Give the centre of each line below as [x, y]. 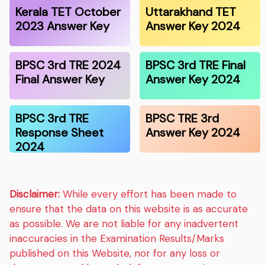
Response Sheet [60, 133]
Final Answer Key [60, 80]
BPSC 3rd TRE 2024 [68, 65]
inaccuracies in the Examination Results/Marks [117, 239]
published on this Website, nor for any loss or [115, 253]
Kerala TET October [68, 12]
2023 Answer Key [63, 26]
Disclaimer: [35, 194]
